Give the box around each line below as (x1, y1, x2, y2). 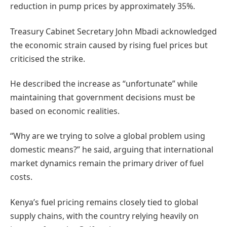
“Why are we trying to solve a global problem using (10, 130, 205, 142)
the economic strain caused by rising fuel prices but (10, 39, 208, 51)
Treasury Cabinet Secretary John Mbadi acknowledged (10, 25, 217, 37)
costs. (10, 171, 32, 183)
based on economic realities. (10, 105, 120, 117)
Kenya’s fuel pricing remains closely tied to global (10, 196, 198, 208)
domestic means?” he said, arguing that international (10, 144, 213, 156)
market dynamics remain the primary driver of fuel (10, 158, 204, 169)
